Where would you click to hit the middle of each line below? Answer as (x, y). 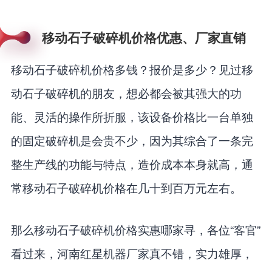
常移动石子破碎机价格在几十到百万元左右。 (126, 187)
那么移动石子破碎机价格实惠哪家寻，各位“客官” (135, 229)
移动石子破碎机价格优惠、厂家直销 (144, 37)
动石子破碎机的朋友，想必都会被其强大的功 (126, 92)
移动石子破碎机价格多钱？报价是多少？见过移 (132, 69)
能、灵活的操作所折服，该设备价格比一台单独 (132, 116)
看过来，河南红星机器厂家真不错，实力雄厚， (132, 253)
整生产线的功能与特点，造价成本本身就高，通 (132, 163)
